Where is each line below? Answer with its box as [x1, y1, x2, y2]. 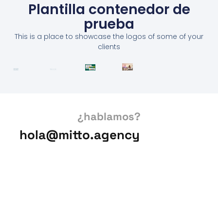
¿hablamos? [77, 109, 141, 123]
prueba [84, 15, 134, 34]
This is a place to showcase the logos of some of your [15, 32, 203, 42]
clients [98, 42, 120, 52]
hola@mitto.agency [19, 126, 140, 143]
